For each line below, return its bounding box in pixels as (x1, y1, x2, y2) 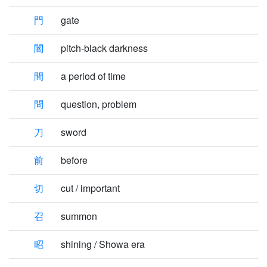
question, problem (61, 97, 136, 111)
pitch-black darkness (61, 41, 148, 55)
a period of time (61, 69, 126, 83)
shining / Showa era (61, 237, 145, 251)
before (61, 153, 88, 167)
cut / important (61, 181, 120, 195)
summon (61, 209, 97, 223)
